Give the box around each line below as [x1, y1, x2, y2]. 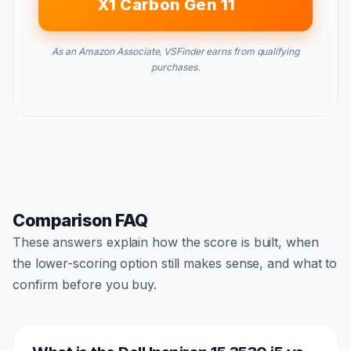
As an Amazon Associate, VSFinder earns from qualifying [52, 45, 299, 57]
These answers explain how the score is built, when [13, 233, 319, 250]
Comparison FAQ [13, 209, 148, 230]
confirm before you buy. [13, 276, 157, 292]
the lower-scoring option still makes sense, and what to [13, 255, 338, 271]
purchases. [151, 60, 200, 73]
